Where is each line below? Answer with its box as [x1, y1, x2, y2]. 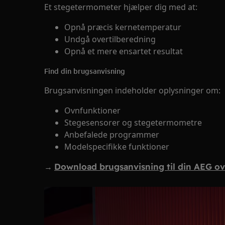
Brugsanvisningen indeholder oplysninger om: [44, 85, 220, 96]
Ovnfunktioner [64, 105, 121, 116]
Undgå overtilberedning [64, 34, 156, 45]
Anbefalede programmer [64, 129, 159, 140]
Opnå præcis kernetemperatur [64, 22, 181, 33]
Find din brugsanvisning [44, 65, 125, 76]
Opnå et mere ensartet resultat [64, 46, 183, 57]
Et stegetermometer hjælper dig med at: [44, 2, 197, 13]
